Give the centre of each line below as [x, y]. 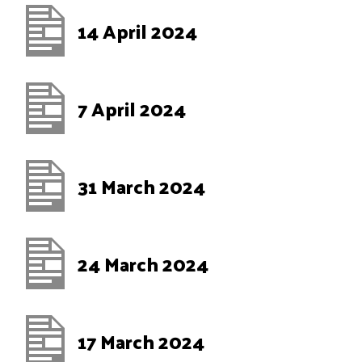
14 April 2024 [137, 31]
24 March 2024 [143, 263]
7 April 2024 [132, 108]
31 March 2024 [141, 186]
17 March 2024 [141, 341]
